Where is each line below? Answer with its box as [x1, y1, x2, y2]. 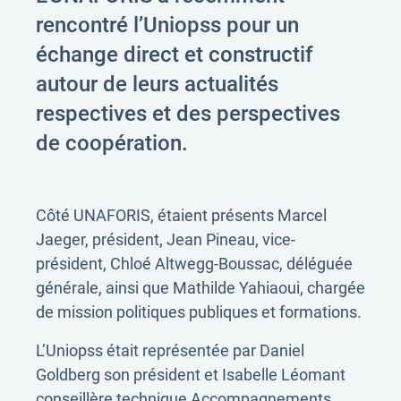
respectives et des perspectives [36, 101, 340, 126]
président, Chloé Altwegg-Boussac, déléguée [36, 254, 353, 273]
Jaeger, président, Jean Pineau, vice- [36, 230, 295, 249]
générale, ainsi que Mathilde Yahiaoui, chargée [36, 278, 365, 297]
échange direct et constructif [36, 42, 313, 67]
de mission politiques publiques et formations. [36, 303, 362, 321]
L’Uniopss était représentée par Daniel [36, 341, 304, 360]
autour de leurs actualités [36, 72, 278, 97]
